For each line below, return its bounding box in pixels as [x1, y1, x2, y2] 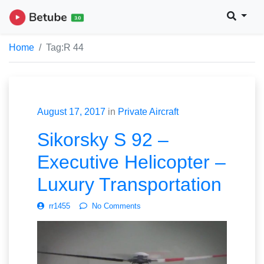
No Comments [92, 201, 141, 210]
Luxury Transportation [37, 173, 222, 195]
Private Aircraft [118, 106, 179, 117]
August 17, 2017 [37, 106, 105, 117]
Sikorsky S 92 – [37, 128, 169, 150]
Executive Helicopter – [37, 151, 226, 173]
